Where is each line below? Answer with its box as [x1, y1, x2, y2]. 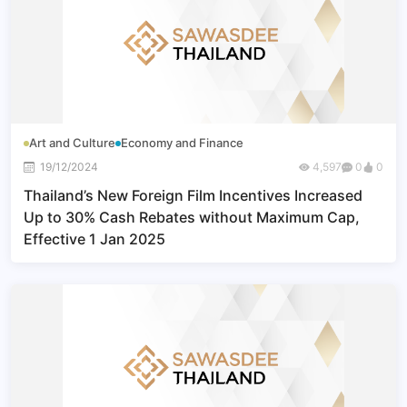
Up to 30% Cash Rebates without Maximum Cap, [24, 208, 360, 226]
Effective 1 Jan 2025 [24, 230, 165, 248]
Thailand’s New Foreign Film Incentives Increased [24, 186, 362, 204]
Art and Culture [29, 135, 115, 150]
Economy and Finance [121, 135, 243, 150]
